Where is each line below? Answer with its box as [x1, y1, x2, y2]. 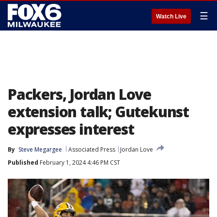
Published [8, 158, 38, 167]
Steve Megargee [18, 145, 62, 154]
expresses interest [8, 119, 134, 139]
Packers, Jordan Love [8, 84, 151, 104]
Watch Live [156, 13, 186, 20]
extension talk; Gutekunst [8, 102, 189, 122]
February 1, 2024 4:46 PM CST [38, 158, 120, 167]
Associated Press [68, 145, 115, 154]
